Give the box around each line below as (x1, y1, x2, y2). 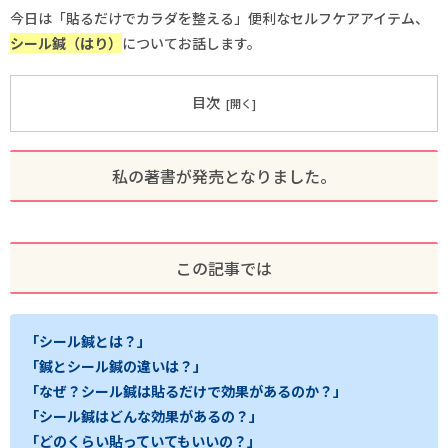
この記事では (176, 255, 272, 280)
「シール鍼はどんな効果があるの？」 (25, 405, 263, 426)
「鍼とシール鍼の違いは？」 (25, 355, 207, 376)
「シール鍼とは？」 (25, 330, 151, 351)
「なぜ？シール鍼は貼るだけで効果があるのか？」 (25, 380, 347, 401)
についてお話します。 (122, 32, 261, 53)
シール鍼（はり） (10, 32, 122, 53)
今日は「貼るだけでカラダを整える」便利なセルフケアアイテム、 (10, 7, 429, 28)
